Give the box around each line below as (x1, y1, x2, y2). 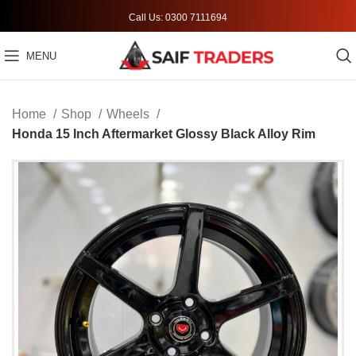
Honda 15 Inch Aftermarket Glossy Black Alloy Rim (12, 127, 315, 141)
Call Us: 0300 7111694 (129, 11, 227, 23)
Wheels (106, 107, 153, 121)
